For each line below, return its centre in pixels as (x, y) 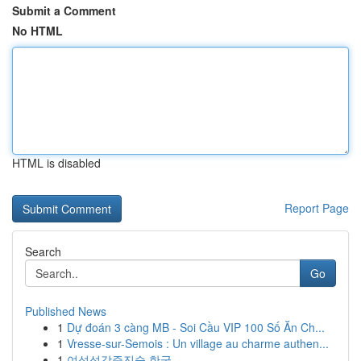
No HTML (37, 31)
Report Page (317, 208)
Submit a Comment (64, 10)
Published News (66, 311)
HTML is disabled (56, 163)
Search (43, 251)
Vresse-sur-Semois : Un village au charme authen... (198, 343)
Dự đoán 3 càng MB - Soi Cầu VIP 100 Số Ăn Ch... (196, 327)
